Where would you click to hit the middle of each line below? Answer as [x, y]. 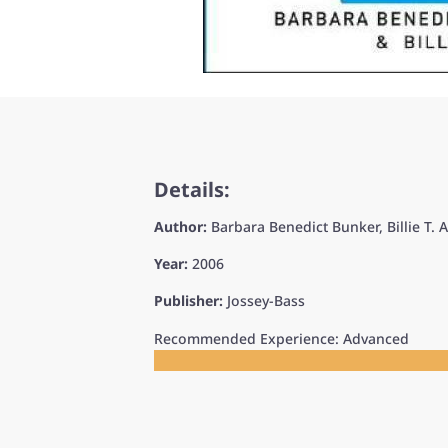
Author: [181, 226]
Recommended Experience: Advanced [282, 338]
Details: [192, 189]
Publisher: [189, 300]
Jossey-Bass [266, 300]
